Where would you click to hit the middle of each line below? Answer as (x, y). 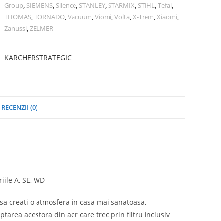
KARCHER (20, 57)
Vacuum (80, 17)
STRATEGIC (54, 57)
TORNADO (50, 17)
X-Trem (144, 17)
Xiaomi (167, 17)
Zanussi (16, 28)
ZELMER (42, 28)
